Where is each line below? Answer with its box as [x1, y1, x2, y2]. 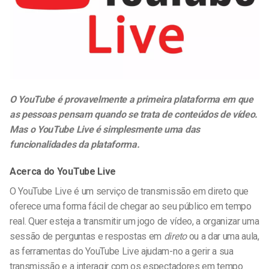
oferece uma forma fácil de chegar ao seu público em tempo [10, 201, 252, 213]
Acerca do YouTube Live [10, 166, 116, 178]
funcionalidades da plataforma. [10, 138, 140, 150]
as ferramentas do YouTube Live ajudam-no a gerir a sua [10, 246, 234, 258]
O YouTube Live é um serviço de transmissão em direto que [10, 186, 249, 198]
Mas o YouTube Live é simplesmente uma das [10, 123, 200, 135]
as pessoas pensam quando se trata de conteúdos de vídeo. [10, 108, 258, 120]
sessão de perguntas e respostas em [10, 231, 164, 243]
